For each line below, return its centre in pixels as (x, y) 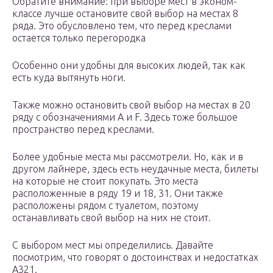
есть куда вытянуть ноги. (69, 78)
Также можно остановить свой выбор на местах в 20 (131, 105)
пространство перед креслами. (83, 129)
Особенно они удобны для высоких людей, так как (129, 66)
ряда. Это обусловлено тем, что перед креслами (122, 26)
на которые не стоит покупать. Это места (105, 181)
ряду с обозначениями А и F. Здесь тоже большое (125, 117)
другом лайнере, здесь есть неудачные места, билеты (135, 169)
